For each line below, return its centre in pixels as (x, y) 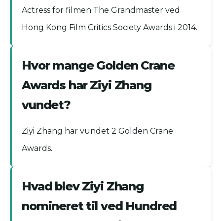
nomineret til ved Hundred (99, 206)
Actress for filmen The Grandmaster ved (101, 10)
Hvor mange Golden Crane (98, 66)
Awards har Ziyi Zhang (87, 85)
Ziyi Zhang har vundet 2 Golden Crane (97, 131)
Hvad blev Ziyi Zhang (83, 186)
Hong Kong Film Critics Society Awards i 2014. (110, 28)
